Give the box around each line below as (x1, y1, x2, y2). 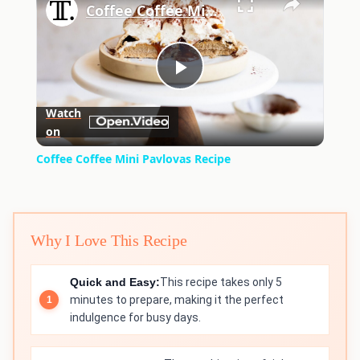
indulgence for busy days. (70, 311, 201, 325)
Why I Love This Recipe (31, 231, 187, 250)
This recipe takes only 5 (160, 276, 282, 289)
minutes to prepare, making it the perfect (70, 293, 284, 307)
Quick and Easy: (70, 276, 160, 289)
